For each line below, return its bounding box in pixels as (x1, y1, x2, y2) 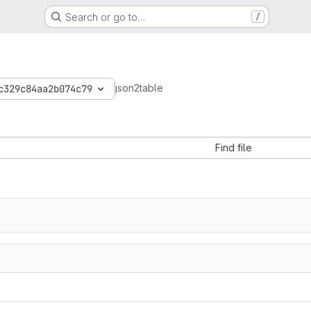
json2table (115, 82, 163, 94)
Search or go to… (65, 10, 145, 23)
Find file (215, 142, 252, 153)
